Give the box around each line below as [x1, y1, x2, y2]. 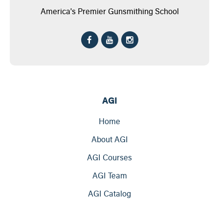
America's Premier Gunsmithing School [40, 6, 179, 17]
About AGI [91, 134, 128, 145]
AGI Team [92, 170, 127, 181]
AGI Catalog [88, 188, 131, 199]
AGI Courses [87, 152, 132, 163]
